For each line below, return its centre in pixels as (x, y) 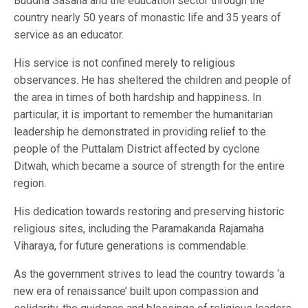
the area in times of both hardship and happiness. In (137, 97)
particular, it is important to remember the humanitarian (143, 114)
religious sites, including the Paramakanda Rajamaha (139, 228)
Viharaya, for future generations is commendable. (131, 245)
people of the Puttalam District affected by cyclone (137, 148)
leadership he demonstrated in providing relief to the (140, 131)
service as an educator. (69, 34)
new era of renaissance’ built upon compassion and (136, 291)
